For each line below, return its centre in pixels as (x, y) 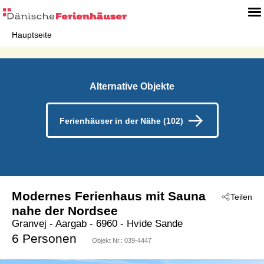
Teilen (241, 197)
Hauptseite (32, 35)
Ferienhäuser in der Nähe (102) (121, 121)
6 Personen (44, 238)
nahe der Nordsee (65, 210)
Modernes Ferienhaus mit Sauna (109, 196)
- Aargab (67, 223)
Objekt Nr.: (108, 240)
